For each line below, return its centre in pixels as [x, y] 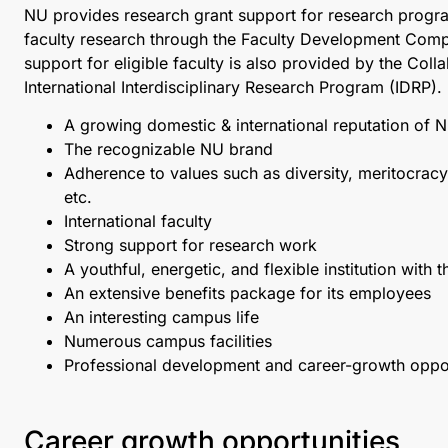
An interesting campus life [161, 316]
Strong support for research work [190, 244]
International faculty [138, 220]
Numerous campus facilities [168, 340]
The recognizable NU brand [168, 148]
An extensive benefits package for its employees [247, 292]
